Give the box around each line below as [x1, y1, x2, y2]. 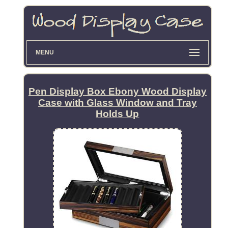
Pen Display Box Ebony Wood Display [28, 86, 207, 97]
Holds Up [96, 108, 139, 120]
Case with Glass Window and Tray [38, 97, 197, 108]
